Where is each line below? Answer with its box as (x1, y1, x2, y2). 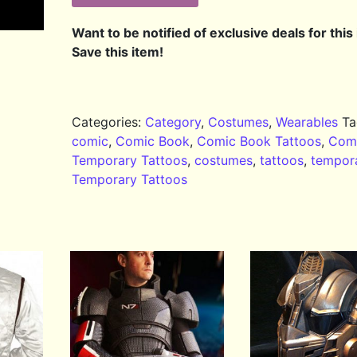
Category (145, 114, 202, 131)
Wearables (276, 114, 339, 131)
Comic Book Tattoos (197, 133, 322, 150)
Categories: (72, 114, 146, 131)
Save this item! (72, 44, 164, 61)
